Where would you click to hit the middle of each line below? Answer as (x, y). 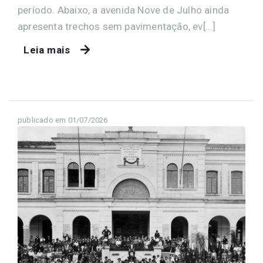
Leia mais (47, 50)
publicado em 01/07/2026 (63, 120)
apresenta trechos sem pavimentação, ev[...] (117, 26)
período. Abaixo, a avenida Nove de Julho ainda (124, 10)
